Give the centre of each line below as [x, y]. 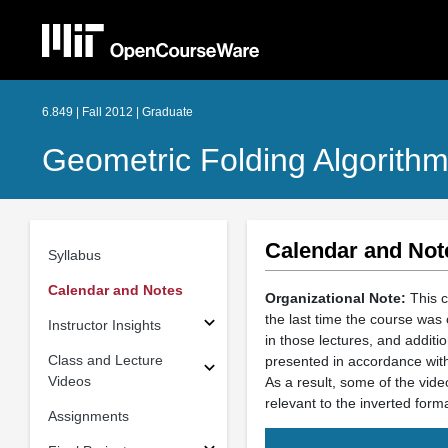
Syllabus [74, 254]
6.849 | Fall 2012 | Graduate [117, 112]
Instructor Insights [104, 324]
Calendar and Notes [115, 289]
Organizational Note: [335, 298]
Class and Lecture [105, 359]
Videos [69, 380]
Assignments [88, 415]
